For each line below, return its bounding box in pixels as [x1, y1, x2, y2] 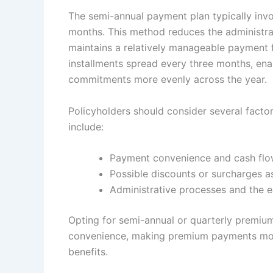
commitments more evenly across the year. [68, 73, 267, 85]
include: [68, 120, 104, 133]
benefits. [68, 246, 108, 258]
